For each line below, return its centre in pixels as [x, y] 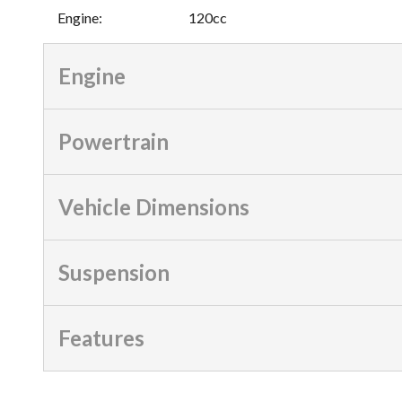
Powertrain [114, 141]
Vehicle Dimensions [154, 206]
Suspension [114, 272]
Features [101, 337]
